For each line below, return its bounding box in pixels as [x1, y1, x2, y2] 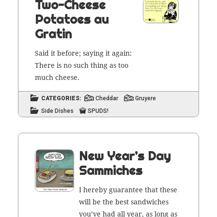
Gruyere [135, 94, 156, 102]
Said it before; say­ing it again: [34, 48, 132, 58]
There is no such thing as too [34, 60, 128, 70]
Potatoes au [34, 11, 108, 27]
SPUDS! [88, 107, 109, 114]
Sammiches [79, 162, 143, 178]
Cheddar [95, 94, 119, 102]
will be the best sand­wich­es [79, 197, 169, 206]
